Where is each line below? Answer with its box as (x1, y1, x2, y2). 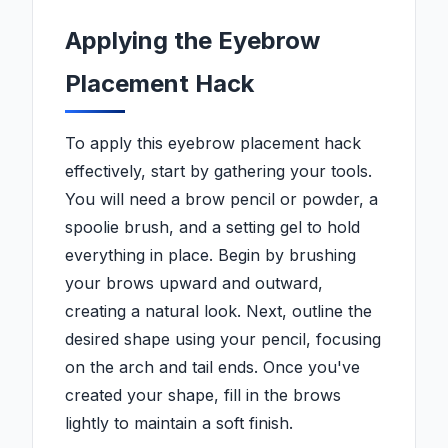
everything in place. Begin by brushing (65, 245, 356, 266)
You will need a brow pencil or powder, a (65, 189, 378, 210)
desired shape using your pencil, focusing (65, 329, 381, 350)
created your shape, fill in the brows (65, 385, 341, 406)
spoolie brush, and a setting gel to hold (65, 217, 360, 238)
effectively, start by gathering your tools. (65, 161, 372, 182)
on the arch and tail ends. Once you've (65, 357, 360, 378)
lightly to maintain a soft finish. (65, 413, 293, 434)
